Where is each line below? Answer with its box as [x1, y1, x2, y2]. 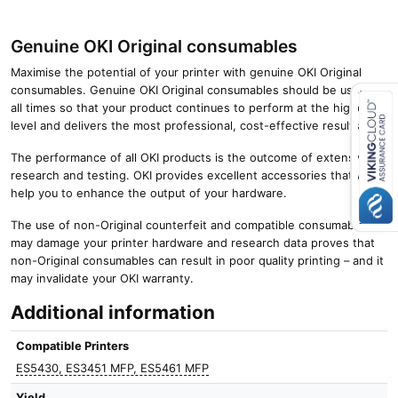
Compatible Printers [16, 338, 130, 353]
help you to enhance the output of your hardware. [11, 187, 287, 201]
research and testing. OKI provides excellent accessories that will [11, 169, 373, 183]
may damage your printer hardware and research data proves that [11, 236, 375, 251]
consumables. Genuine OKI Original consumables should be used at [11, 84, 381, 98]
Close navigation [198, 140, 290, 154]
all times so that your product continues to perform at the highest [11, 101, 375, 115]
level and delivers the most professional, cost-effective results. [11, 119, 363, 133]
